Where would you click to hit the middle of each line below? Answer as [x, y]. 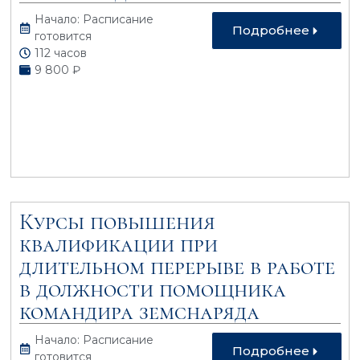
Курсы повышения [118, 221]
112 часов [61, 53]
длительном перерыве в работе [178, 266]
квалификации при [119, 244]
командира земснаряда [140, 311]
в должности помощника [153, 289]
